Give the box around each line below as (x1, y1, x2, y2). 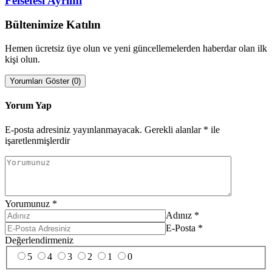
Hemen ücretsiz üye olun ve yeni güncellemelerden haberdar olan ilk (5, 43, 267, 54)
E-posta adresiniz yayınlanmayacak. (5, 124, 142, 135)
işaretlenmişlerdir (5, 135, 70, 146)
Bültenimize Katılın (5, 18, 101, 32)
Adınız (166, 209, 192, 220)
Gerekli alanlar (144, 124, 203, 135)
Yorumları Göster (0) (10, 76, 81, 86)
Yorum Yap (5, 100, 52, 111)
